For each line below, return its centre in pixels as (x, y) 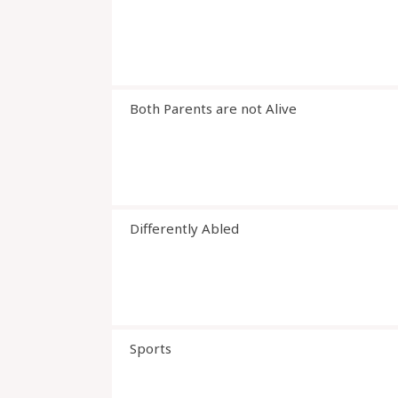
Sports (151, 348)
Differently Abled (184, 228)
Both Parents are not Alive (213, 108)
